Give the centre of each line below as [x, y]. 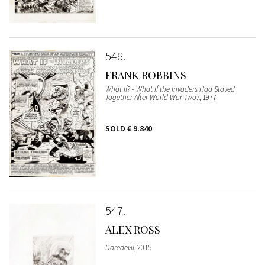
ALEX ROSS [132, 230]
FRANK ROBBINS [146, 75]
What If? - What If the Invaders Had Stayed [170, 89]
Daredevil [119, 248]
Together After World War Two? [152, 98]
